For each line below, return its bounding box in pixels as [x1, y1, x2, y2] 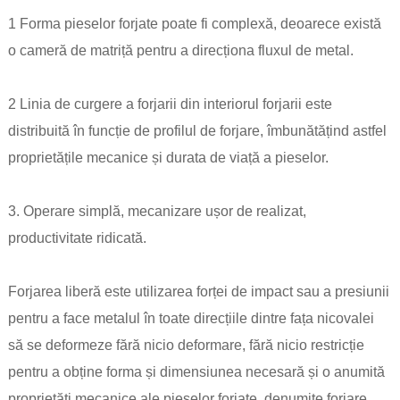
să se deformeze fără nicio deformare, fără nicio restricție [7, 337, 364, 354]
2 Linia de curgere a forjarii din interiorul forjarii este [7, 96, 332, 112]
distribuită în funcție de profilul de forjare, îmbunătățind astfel [7, 123, 387, 139]
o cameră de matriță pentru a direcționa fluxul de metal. [7, 43, 354, 59]
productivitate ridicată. [7, 230, 146, 246]
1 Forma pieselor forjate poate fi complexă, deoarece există [7, 16, 381, 32]
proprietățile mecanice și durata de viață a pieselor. [7, 150, 329, 166]
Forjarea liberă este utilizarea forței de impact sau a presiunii [7, 284, 389, 300]
